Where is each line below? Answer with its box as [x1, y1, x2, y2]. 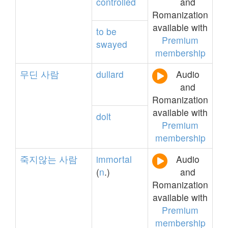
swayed [96, 38, 127, 50]
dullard [96, 68, 124, 80]
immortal [96, 153, 132, 165]
